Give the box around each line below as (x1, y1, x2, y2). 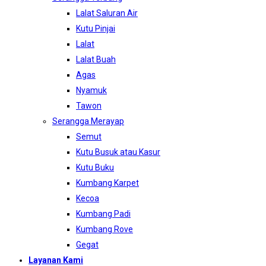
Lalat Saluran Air (76, 8, 138, 18)
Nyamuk (76, 85, 107, 96)
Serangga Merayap (52, 116, 124, 126)
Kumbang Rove (76, 224, 133, 235)
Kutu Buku (76, 163, 114, 173)
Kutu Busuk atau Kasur (76, 147, 160, 157)
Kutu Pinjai (76, 24, 115, 34)
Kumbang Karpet (76, 178, 139, 188)
